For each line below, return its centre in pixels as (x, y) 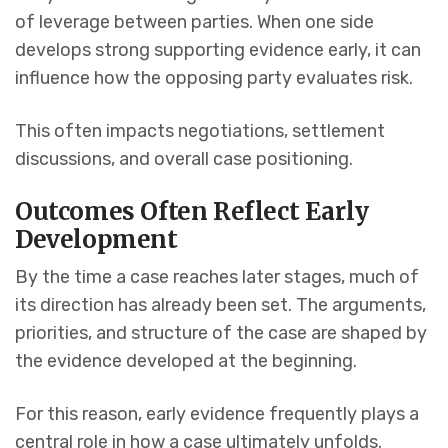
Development (96, 240)
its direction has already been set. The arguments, (220, 305)
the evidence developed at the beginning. (186, 361)
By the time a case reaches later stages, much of (217, 277)
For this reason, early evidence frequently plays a (217, 414)
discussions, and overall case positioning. (184, 159)
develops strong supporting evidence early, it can (218, 50)
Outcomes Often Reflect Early (192, 212)
